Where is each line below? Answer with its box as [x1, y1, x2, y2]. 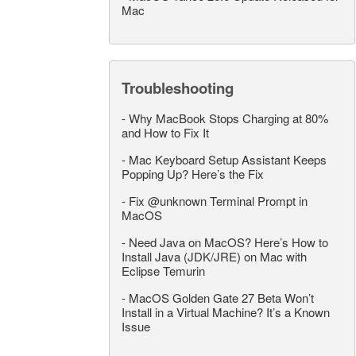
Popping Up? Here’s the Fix [122, 164, 264, 182]
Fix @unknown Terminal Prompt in [129, 192, 308, 209]
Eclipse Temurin [122, 261, 205, 279]
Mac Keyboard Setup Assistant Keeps [129, 150, 327, 168]
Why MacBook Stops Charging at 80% [129, 109, 328, 126]
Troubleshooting [122, 76, 234, 99]
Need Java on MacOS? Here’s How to [129, 233, 328, 250]
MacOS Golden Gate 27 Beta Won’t [129, 288, 314, 306]
